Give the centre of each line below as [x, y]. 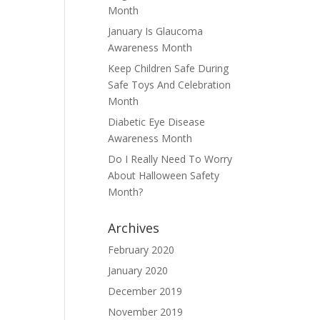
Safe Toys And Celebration [169, 85]
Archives [134, 228]
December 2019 [145, 291]
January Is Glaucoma [155, 31]
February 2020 [141, 250]
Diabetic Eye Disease [156, 122]
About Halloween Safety [164, 175]
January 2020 [138, 270]
